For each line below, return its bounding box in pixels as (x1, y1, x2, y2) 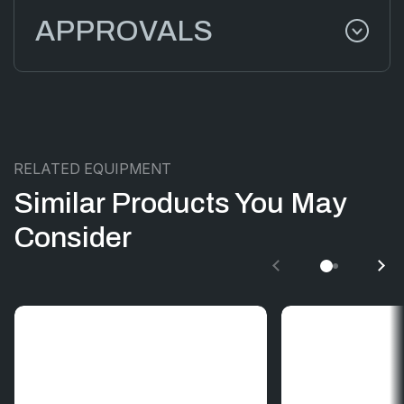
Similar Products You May (14, 187, 347, 219)
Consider (14, 221, 132, 253)
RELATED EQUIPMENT (14, 159, 171, 178)
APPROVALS (35, 14, 213, 47)
